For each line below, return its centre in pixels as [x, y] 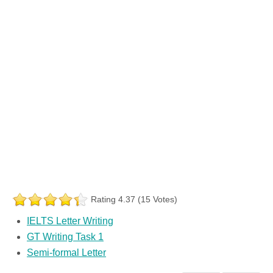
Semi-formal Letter [66, 253]
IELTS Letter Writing [70, 221]
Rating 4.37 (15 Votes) [134, 200]
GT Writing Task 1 [65, 237]
